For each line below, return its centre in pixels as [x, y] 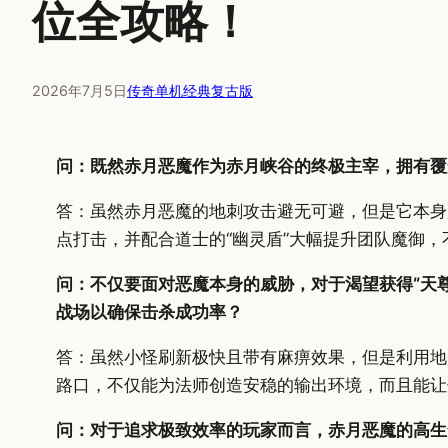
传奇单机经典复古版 [190, 91]
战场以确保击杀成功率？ [149, 312]
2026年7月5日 [79, 91]
